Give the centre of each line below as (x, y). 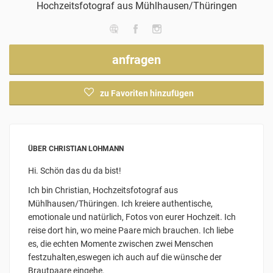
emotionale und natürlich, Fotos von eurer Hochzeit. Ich (132, 217)
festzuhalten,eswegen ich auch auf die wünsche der (125, 257)
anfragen (136, 60)
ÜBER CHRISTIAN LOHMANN (76, 149)
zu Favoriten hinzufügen (147, 94)
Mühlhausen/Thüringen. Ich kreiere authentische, (120, 204)
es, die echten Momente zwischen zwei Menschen (121, 244)
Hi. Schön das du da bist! (75, 171)
